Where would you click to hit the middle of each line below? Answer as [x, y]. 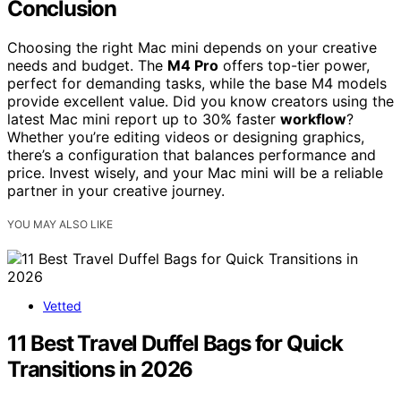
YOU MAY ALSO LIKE [60, 225]
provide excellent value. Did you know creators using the [200, 102]
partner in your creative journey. [116, 191]
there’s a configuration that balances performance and [192, 155]
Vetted [62, 305]
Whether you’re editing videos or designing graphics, [186, 137]
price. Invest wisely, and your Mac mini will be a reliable [195, 173]
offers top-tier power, [294, 66]
